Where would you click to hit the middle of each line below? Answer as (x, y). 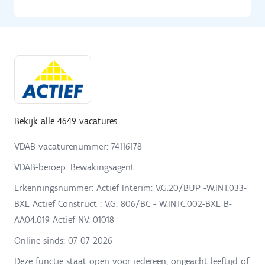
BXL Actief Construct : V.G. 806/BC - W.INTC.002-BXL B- (123, 203)
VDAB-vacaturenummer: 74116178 (78, 146)
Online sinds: (41, 240)
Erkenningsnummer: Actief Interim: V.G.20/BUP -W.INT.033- (130, 188)
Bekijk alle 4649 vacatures (66, 121)
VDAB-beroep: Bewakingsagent (74, 167)
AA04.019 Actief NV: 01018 (64, 219)
